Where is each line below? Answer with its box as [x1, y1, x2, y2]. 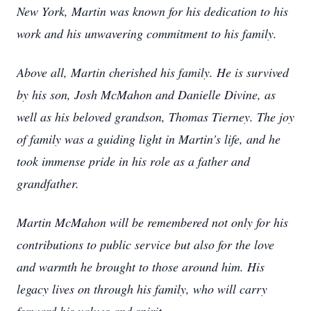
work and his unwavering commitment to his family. [17, 25, 277, 42]
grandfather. [17, 175, 79, 192]
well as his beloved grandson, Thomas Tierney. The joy [17, 108, 294, 125]
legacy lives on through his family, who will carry [17, 280, 267, 297]
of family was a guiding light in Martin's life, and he [17, 131, 280, 147]
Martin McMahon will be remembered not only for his [17, 214, 288, 230]
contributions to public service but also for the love [17, 236, 274, 253]
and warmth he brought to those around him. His [17, 258, 264, 275]
